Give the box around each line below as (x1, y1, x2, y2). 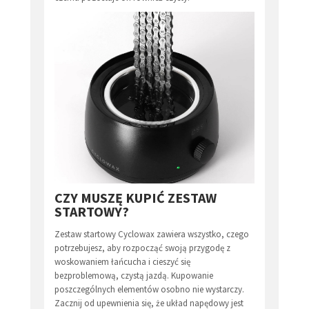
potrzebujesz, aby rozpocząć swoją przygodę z (54, 241, 230, 254)
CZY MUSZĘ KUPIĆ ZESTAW (54, 188, 217, 206)
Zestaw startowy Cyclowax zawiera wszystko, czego (54, 228, 249, 240)
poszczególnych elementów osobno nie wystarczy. (54, 283, 244, 295)
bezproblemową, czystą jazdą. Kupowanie (54, 269, 213, 281)
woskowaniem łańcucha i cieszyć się (54, 255, 190, 268)
